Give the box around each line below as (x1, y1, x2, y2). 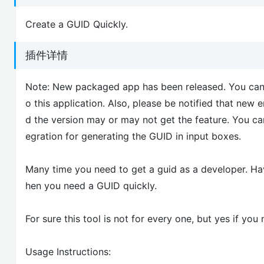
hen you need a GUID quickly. (25, 179, 157, 192)
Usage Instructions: (25, 245, 111, 258)
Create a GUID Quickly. (25, 18, 128, 30)
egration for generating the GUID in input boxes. (25, 130, 241, 142)
